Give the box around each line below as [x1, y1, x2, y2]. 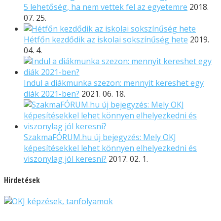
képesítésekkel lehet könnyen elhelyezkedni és [24, 142, 197, 153]
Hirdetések [4, 175, 40, 186]
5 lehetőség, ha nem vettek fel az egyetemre [24, 1, 187, 12]
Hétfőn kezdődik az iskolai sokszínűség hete [24, 34, 188, 45]
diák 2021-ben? [24, 88, 79, 99]
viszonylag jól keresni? [24, 153, 107, 164]
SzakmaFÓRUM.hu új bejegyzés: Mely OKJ [24, 131, 176, 143]
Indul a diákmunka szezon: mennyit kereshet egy [24, 77, 204, 88]
